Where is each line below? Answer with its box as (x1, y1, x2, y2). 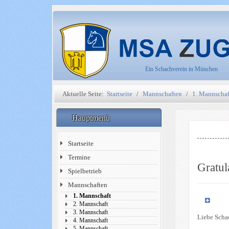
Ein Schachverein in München (145, 65, 218, 73)
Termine (68, 153, 91, 161)
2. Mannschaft (73, 201, 108, 208)
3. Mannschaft (73, 209, 108, 216)
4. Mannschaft (73, 217, 108, 224)
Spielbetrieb (68, 167, 102, 175)
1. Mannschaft (73, 193, 111, 199)
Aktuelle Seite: (62, 90, 107, 98)
